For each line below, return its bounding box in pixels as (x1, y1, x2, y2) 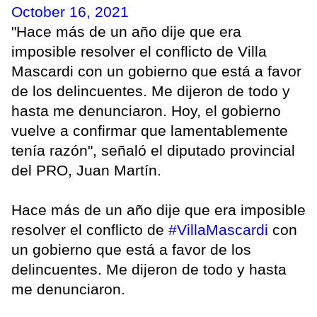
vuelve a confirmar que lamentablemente (11, 122, 288, 139)
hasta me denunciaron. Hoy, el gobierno (11, 103, 281, 120)
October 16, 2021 (11, 4, 129, 21)
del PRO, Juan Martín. (11, 162, 161, 179)
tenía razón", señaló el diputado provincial (11, 142, 295, 159)
